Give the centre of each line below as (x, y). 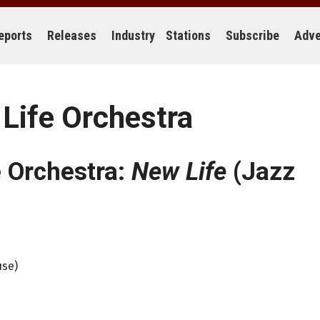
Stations (188, 35)
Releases (72, 35)
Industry (133, 35)
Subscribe (252, 35)
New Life (179, 172)
